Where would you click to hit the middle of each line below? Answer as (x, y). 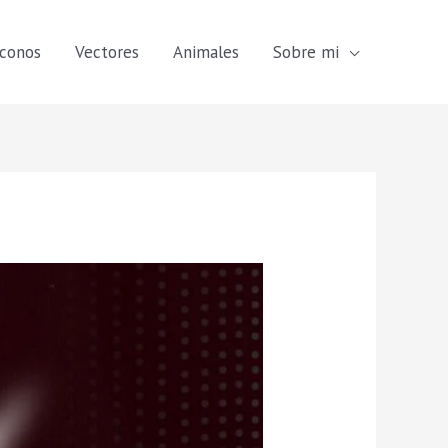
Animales (206, 52)
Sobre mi (306, 52)
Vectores (107, 52)
